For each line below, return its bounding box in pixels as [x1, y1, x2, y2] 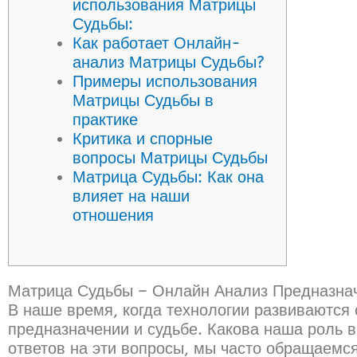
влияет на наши [73, 186, 190, 206]
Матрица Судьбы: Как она [73, 167, 264, 186]
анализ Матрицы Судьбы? [73, 53, 265, 72]
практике [73, 110, 138, 129]
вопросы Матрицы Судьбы [73, 148, 268, 167]
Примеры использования [73, 72, 257, 91]
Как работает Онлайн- [73, 33, 241, 53]
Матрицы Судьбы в [73, 91, 214, 110]
